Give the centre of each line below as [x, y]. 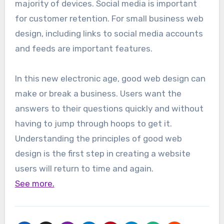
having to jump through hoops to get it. [93, 124]
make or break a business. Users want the [98, 94]
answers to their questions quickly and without [109, 109]
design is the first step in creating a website [102, 154]
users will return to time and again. [84, 169]
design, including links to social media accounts [109, 34]
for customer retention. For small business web [109, 19]
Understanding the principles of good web [98, 139]
